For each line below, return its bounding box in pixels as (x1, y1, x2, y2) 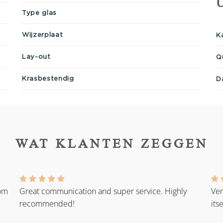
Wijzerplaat (22, 30, 63, 38)
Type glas (22, 8, 57, 16)
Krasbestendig (22, 74, 74, 82)
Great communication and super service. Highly (19, 186, 187, 197)
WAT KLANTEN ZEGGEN (15, 136, 208, 151)
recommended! (19, 198, 75, 210)
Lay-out (22, 52, 51, 60)
